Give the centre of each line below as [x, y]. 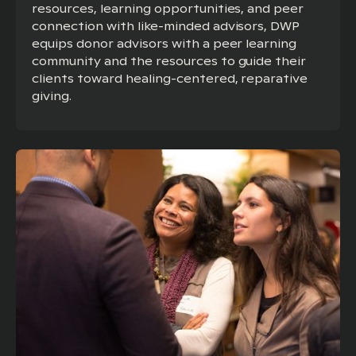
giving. [52, 97]
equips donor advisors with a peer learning [164, 44]
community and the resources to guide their [169, 62]
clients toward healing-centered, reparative [170, 79]
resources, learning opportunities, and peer [168, 9]
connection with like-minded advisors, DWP [166, 27]
